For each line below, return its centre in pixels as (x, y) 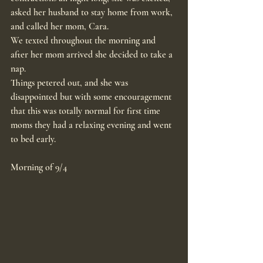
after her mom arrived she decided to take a (93, 55)
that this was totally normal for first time (87, 111)
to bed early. (33, 139)
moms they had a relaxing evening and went (92, 125)
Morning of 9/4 (39, 168)
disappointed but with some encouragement (92, 97)
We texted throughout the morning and (84, 41)
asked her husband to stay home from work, (93, 13)
